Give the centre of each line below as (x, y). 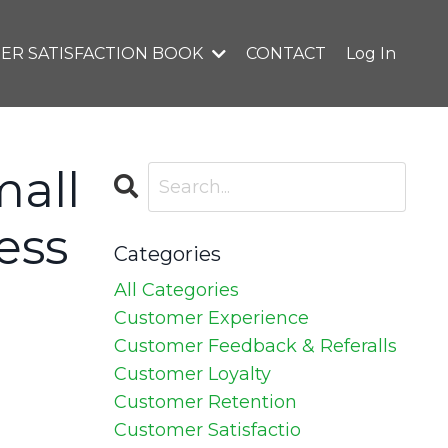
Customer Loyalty (192, 374)
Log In (371, 54)
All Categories (176, 290)
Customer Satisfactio (207, 430)
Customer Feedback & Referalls (255, 346)
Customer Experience (211, 318)
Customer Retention (205, 402)
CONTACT (286, 54)
